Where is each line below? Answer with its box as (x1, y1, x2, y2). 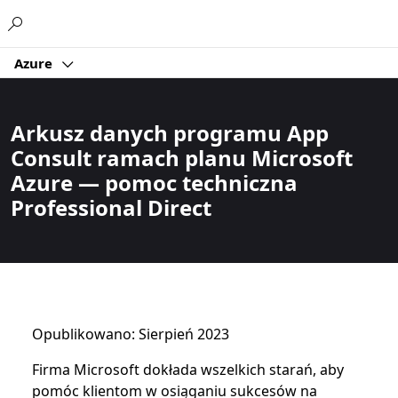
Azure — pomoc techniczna (11, 168, 298, 197)
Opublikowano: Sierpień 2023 (32, 324, 229, 344)
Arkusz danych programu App (11, 118, 329, 147)
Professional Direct (11, 193, 211, 222)
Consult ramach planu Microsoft (11, 143, 353, 172)
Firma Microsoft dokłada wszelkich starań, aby (32, 360, 344, 379)
